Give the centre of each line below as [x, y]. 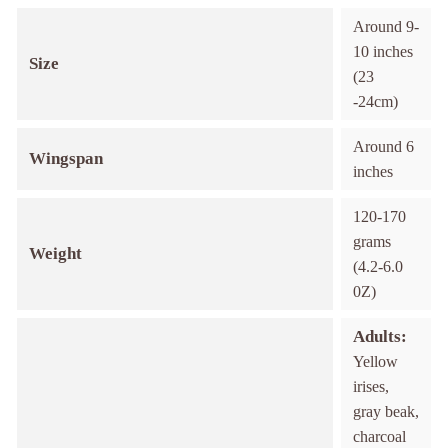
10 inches [382, 51]
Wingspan [65, 158]
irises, [370, 386]
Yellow [375, 361]
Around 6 [383, 146]
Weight [55, 253]
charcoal [379, 436]
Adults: [379, 336]
